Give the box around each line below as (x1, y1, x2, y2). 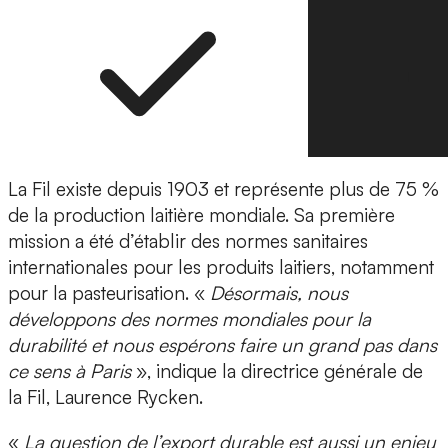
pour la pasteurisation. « (8, 281, 210, 306)
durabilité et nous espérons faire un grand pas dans (8, 333, 437, 358)
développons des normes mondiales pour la (8, 307, 371, 332)
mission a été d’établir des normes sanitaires (8, 229, 368, 254)
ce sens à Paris (8, 359, 131, 384)
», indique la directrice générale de (131, 359, 423, 384)
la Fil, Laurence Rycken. (8, 385, 203, 410)
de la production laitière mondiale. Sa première (8, 203, 395, 228)
